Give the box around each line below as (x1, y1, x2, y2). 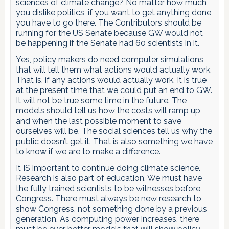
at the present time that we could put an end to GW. (15, 85, 212, 95)
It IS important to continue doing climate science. (15, 163, 200, 173)
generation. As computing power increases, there (15, 214, 199, 224)
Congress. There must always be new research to (15, 193, 201, 203)
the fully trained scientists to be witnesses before (15, 183, 200, 193)
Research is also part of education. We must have (15, 173, 202, 183)
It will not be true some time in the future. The (15, 95, 187, 105)
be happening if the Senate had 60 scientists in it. (15, 38, 199, 48)
